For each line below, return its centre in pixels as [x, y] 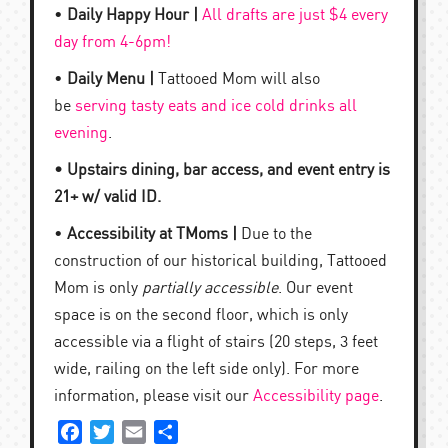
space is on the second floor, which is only [201, 315]
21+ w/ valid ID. [107, 197]
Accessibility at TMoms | [152, 234]
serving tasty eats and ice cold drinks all [216, 106]
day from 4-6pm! [112, 42]
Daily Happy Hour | [132, 15]
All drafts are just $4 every [295, 15]
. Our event [315, 288]
